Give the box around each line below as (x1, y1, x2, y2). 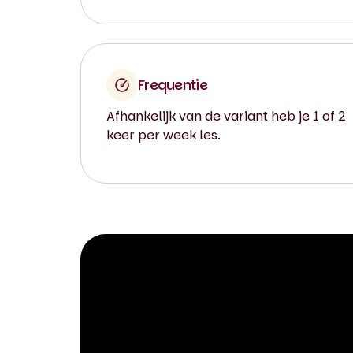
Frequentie (138, 75, 207, 95)
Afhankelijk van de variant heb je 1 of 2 (106, 107, 346, 125)
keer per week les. (106, 126, 221, 144)
